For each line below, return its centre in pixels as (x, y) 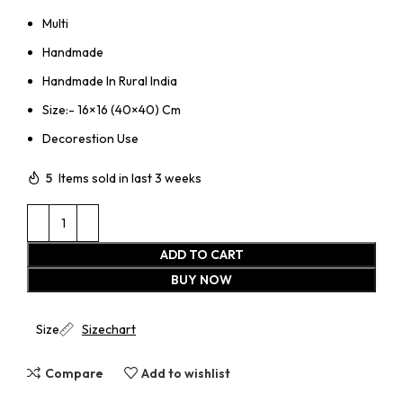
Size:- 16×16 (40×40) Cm (112, 110)
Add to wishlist (186, 373)
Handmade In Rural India (110, 81)
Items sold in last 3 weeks (130, 178)
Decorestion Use (90, 139)
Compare (74, 373)
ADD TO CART (201, 255)
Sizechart (109, 330)
